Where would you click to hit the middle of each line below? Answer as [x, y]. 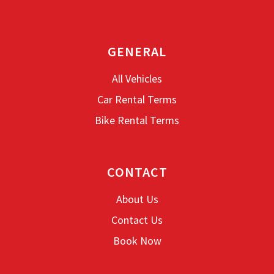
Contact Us [137, 220]
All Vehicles [137, 78]
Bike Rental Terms [137, 120]
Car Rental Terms [137, 99]
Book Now [137, 240]
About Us [137, 199]
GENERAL [137, 51]
